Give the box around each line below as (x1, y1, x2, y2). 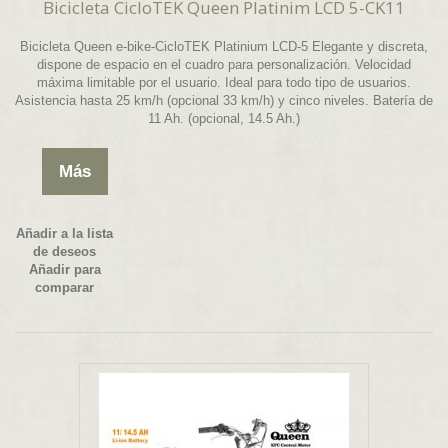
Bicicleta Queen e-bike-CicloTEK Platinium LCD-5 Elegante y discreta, (20, 39, 428, 55)
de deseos (33, 244, 97, 260)
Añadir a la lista (16, 226, 114, 242)
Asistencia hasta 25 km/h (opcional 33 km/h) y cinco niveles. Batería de (15, 93, 433, 109)
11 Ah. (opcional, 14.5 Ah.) (148, 111, 300, 127)
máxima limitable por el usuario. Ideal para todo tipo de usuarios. (37, 75, 411, 91)
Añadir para (28, 262, 101, 278)
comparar (35, 280, 95, 296)
